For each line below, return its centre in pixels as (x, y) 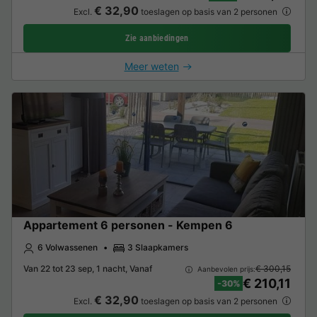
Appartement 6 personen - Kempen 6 (128, 225)
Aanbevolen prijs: (225, 269)
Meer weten (151, 67)
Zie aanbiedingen (157, 39)
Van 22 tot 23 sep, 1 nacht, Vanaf (88, 269)
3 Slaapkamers (158, 248)
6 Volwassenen (68, 248)
